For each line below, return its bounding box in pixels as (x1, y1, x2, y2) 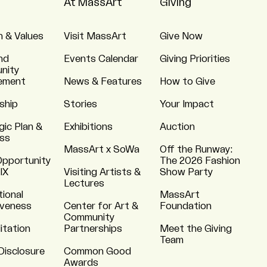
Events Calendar (64, 54, 138, 64)
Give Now (159, 32, 203, 41)
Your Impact (159, 100, 214, 109)
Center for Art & (64, 201, 138, 211)
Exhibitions (64, 122, 113, 132)
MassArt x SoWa (64, 145, 139, 154)
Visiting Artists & (64, 167, 141, 177)
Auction (159, 122, 195, 132)
